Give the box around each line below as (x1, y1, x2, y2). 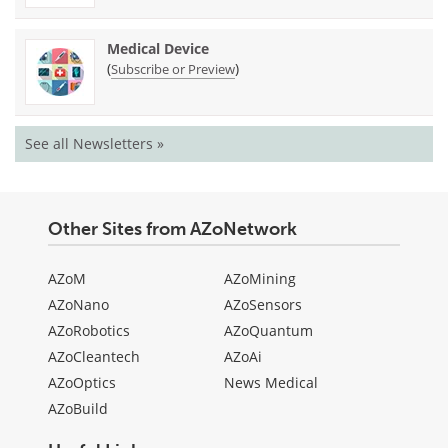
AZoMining (224, 269, 296, 289)
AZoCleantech (48, 347, 140, 367)
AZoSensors (224, 295, 302, 315)
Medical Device (107, 39, 209, 59)
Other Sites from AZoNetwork (48, 218, 297, 241)
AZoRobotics (48, 321, 130, 341)
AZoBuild (48, 399, 108, 419)
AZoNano (48, 295, 109, 315)
